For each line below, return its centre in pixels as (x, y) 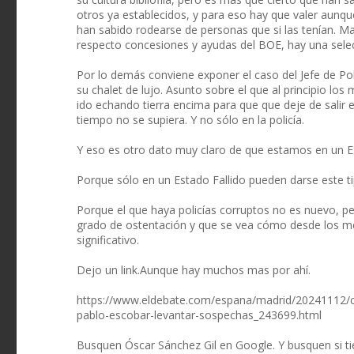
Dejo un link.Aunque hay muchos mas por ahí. (194, 270)
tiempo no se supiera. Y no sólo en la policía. (190, 120)
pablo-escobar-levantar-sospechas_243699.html (199, 315)
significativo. (108, 240)
